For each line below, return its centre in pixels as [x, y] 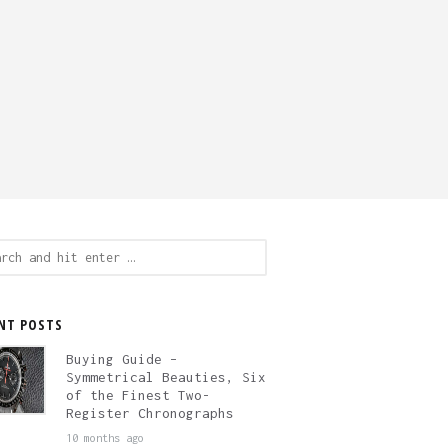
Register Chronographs [150, 413]
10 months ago [105, 437]
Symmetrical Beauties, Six [166, 377]
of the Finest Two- [138, 395]
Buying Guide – [122, 359]
